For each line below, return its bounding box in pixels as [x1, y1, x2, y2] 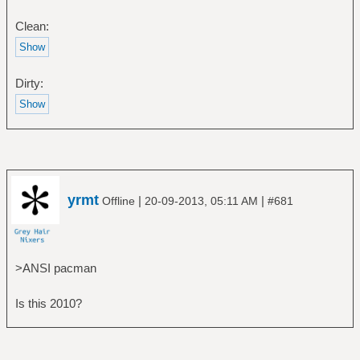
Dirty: [14, 76, 43, 91]
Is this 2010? [14, 296, 82, 310]
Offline [99, 194, 138, 207]
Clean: [14, 19, 49, 34]
